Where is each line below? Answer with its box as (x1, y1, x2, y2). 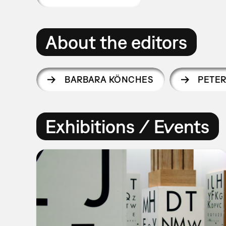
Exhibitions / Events (45, 115, 210, 137)
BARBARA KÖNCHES (65, 74, 154, 85)
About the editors (45, 31, 188, 53)
